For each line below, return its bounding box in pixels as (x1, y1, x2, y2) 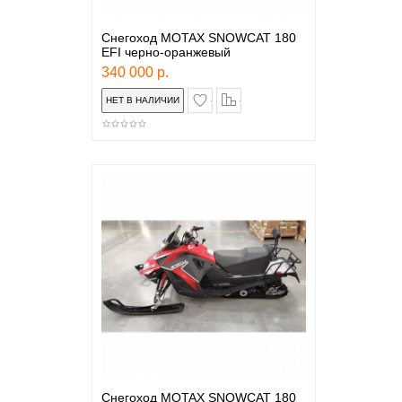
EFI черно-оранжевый (100, 45, 231, 59)
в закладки (211, 89, 271, 102)
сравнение (240, 89, 297, 102)
